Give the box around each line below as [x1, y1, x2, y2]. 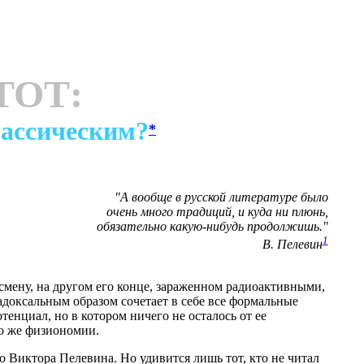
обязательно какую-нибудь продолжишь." [96, 219, 328, 233]
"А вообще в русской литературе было [114, 189, 328, 204]
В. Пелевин [262, 237, 323, 252]
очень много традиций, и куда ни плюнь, [106, 204, 328, 219]
